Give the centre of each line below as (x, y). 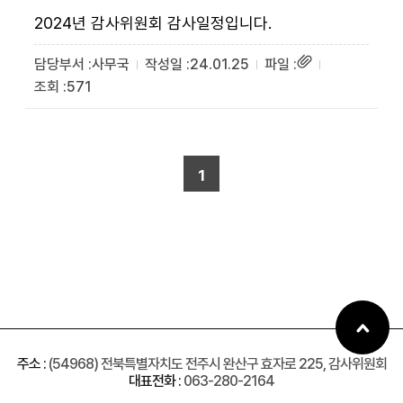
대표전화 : (155, 381)
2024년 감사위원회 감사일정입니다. (153, 23)
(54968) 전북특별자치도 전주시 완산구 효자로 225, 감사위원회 (217, 364)
